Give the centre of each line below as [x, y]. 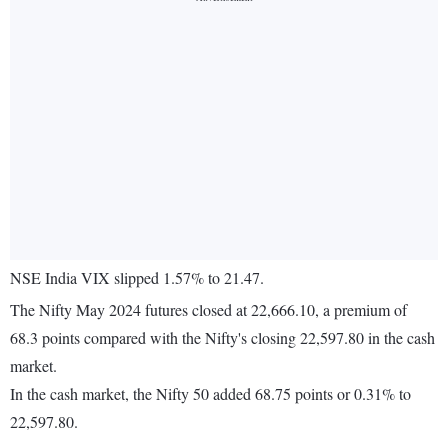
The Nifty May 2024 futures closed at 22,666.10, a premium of [208, 310]
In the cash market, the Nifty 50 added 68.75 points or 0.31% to [210, 394]
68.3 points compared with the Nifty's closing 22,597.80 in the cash [222, 338]
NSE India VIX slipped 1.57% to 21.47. [137, 278]
